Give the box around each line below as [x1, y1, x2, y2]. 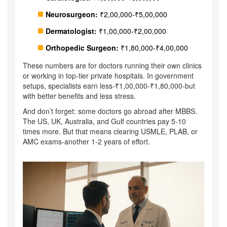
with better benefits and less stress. [23, 91, 136, 101]
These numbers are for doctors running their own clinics [23, 60, 202, 71]
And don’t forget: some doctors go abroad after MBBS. [23, 106, 197, 117]
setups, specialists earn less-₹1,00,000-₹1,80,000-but [23, 81, 195, 91]
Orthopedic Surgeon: [46, 43, 119, 53]
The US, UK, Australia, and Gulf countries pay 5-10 [23, 116, 186, 127]
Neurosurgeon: [46, 9, 98, 20]
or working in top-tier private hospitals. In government [23, 70, 194, 81]
